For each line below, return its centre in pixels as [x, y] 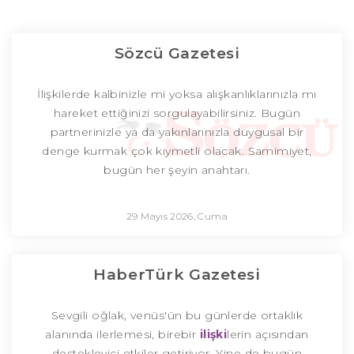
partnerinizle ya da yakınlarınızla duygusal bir [177, 132]
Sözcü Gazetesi [177, 54]
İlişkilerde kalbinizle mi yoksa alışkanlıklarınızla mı [177, 94]
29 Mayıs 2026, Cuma [177, 217]
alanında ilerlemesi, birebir [122, 335]
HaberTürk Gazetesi [177, 275]
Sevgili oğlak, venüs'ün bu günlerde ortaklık [177, 316]
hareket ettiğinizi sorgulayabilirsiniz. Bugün [177, 113]
